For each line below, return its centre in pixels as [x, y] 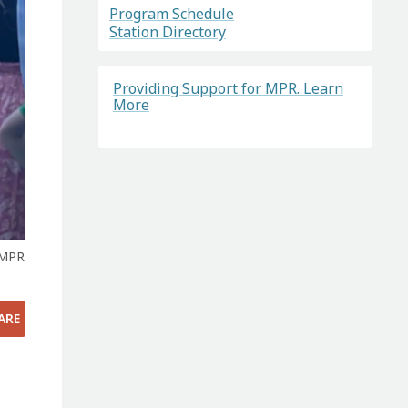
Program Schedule [171, 14]
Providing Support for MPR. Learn [228, 88]
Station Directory [167, 31]
